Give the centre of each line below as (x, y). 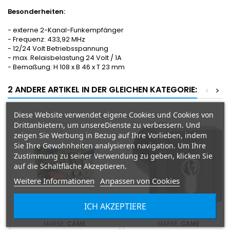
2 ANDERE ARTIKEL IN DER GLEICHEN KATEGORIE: (102, 90)
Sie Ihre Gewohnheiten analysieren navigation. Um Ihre (110, 145)
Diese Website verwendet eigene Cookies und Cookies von (113, 114)
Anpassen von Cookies (140, 180)
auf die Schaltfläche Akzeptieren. (70, 166)
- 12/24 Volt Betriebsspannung (58, 49)
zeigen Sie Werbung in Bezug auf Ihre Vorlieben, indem (110, 135)
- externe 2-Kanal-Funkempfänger (66, 30)
